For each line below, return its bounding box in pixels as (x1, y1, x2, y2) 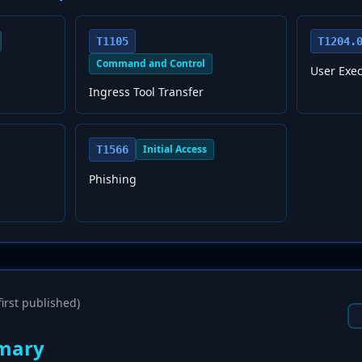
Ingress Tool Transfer (88, 84, 204, 99)
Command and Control (95, 57, 205, 70)
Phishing (88, 171, 137, 187)
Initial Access (142, 142, 207, 156)
